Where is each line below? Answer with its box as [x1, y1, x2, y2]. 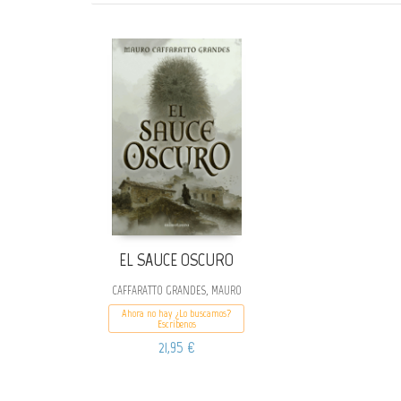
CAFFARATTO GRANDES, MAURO [111, 284, 242, 298]
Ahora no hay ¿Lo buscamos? [122, 307, 231, 320]
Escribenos [157, 318, 196, 331]
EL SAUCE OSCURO [119, 249, 234, 271]
